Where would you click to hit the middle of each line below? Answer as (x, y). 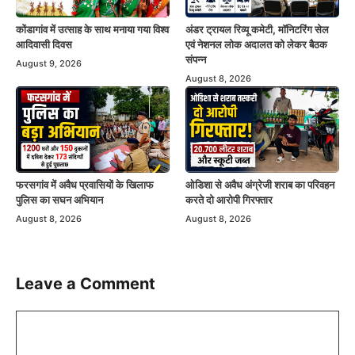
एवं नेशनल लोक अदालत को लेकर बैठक (256, 44)
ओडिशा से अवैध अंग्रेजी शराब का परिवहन (260, 184)
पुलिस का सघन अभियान (59, 199)
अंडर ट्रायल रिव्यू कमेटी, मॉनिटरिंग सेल (257, 29)
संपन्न (196, 59)
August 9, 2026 (49, 63)
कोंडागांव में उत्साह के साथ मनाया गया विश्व (92, 29)
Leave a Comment (86, 283)
